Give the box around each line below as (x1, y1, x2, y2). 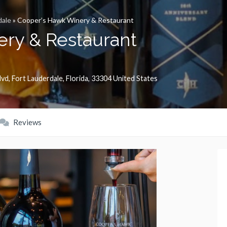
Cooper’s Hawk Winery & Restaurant (17, 16, 134, 25)
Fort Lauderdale (12, 74, 63, 83)
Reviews (12, 118, 42, 127)
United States (113, 74, 158, 83)
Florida (66, 74, 88, 83)
